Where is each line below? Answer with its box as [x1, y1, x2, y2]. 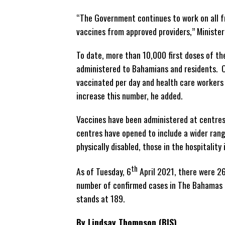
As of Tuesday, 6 [76, 164, 131, 178]
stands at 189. [76, 191, 129, 205]
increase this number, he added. [76, 89, 182, 102]
